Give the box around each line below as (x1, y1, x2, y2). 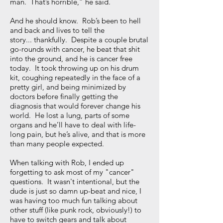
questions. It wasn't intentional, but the (10, 177, 139, 186)
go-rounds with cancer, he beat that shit (10, 44, 140, 54)
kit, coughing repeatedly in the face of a (10, 73, 140, 82)
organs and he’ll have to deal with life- (10, 120, 136, 129)
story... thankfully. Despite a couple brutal (10, 35, 148, 44)
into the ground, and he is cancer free (10, 54, 132, 63)
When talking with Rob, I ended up (10, 158, 124, 167)
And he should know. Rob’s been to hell (10, 16, 141, 25)
